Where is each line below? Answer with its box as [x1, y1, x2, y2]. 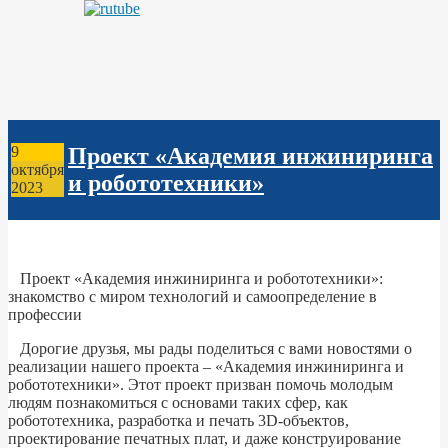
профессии [8, 305, 82, 323]
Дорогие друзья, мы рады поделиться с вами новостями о [8, 339, 412, 357]
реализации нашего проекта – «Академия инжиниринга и [8, 357, 404, 375]
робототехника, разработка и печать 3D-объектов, [8, 411, 349, 429]
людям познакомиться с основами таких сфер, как [8, 393, 348, 411]
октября [11, 160, 64, 178]
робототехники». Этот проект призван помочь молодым [8, 375, 393, 393]
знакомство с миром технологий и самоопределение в [8, 287, 377, 305]
